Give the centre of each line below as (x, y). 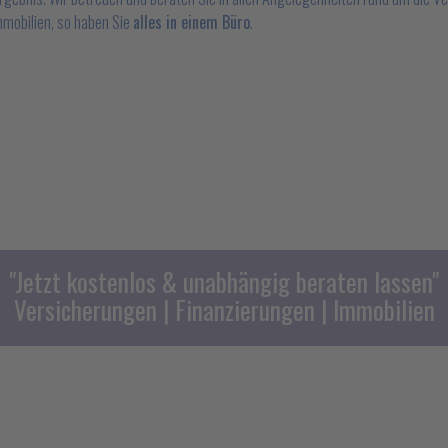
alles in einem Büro (191, 22)
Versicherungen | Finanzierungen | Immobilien (224, 309)
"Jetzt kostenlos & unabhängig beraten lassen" (224, 281)
